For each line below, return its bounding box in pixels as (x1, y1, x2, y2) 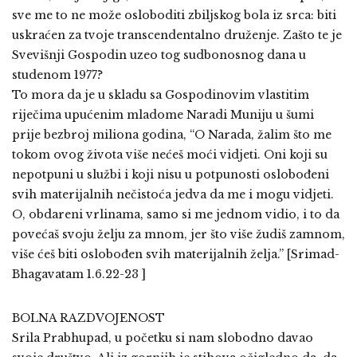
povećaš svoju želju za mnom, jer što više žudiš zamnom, (12, 227, 345, 241)
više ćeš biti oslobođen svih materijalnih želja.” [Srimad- (12, 247, 339, 261)
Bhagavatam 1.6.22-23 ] (12, 267, 146, 281)
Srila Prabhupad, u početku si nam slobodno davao (12, 331, 313, 345)
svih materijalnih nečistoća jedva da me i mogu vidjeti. (12, 187, 334, 202)
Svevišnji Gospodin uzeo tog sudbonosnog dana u (12, 48, 306, 62)
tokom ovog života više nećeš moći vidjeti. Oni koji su (12, 147, 328, 162)
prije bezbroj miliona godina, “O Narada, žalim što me (12, 127, 331, 142)
